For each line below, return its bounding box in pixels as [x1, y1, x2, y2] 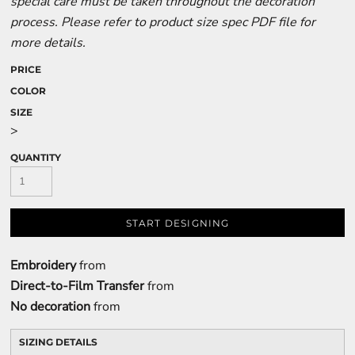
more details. [10, 34, 86, 52]
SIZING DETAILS [19, 336, 97, 348]
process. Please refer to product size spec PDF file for [10, 13, 315, 31]
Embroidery [10, 257, 76, 274]
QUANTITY [10, 151, 61, 163]
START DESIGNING [125, 217, 230, 230]
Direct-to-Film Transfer [10, 277, 144, 295]
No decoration [10, 298, 90, 315]
